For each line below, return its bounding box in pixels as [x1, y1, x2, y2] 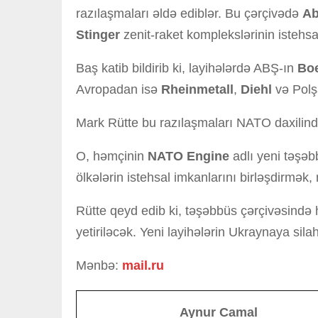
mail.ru [122, 258, 164, 273]
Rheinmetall [161, 82, 234, 97]
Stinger [76, 28, 120, 42]
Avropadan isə [76, 82, 161, 97]
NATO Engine [148, 149, 229, 163]
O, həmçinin [76, 149, 148, 163]
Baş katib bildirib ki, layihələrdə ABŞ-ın [76, 61, 297, 75]
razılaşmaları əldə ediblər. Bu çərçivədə [76, 6, 302, 21]
